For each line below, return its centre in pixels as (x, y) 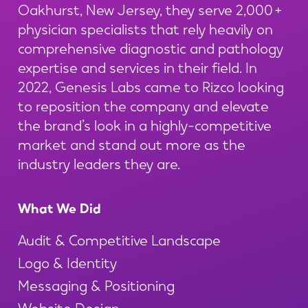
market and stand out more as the (131, 143)
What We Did (59, 208)
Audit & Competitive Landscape (119, 239)
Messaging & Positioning (96, 284)
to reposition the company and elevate (143, 105)
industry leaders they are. (99, 163)
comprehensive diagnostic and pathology (150, 47)
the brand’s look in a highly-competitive (144, 124)
